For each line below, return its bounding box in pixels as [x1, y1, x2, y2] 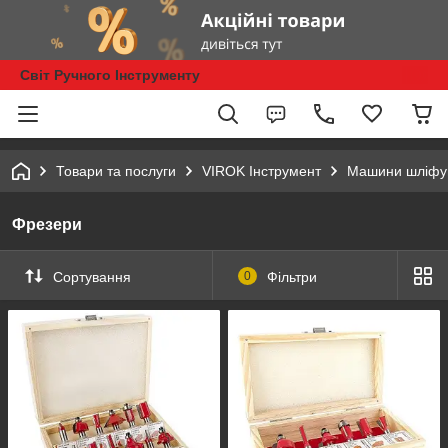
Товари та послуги [56, 163, 176, 179]
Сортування [53, 268, 131, 285]
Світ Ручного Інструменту [20, 67, 200, 83]
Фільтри [266, 268, 317, 285]
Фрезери [12, 216, 82, 233]
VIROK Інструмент [202, 163, 321, 179]
